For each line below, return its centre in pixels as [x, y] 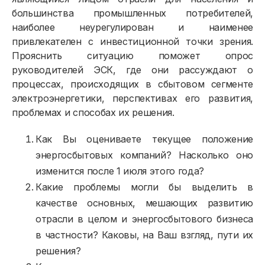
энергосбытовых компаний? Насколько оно [144, 155]
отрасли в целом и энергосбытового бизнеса [144, 219]
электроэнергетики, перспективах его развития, [132, 98]
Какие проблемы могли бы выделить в [144, 187]
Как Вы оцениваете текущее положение [144, 139]
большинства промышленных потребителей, [132, 13]
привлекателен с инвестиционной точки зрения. [132, 42]
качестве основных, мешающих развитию [144, 203]
